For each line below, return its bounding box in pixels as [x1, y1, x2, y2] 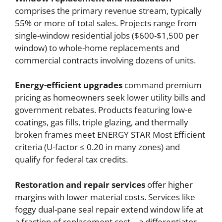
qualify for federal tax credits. [15, 154, 128, 165]
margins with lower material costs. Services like [15, 191, 195, 203]
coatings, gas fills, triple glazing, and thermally [15, 116, 188, 128]
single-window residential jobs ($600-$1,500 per [15, 29, 199, 41]
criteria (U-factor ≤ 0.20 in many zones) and [15, 141, 180, 153]
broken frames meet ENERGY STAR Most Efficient [15, 129, 205, 140]
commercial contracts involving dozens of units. [15, 54, 196, 66]
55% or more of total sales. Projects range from [15, 17, 197, 29]
